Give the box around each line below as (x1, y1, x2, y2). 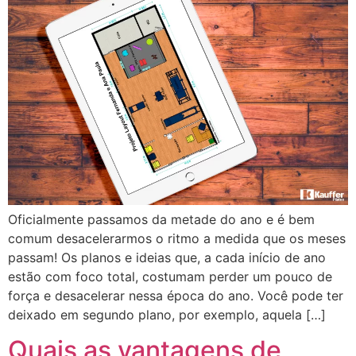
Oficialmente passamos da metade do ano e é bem (8, 211, 315, 227)
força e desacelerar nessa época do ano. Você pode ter (8, 287, 343, 304)
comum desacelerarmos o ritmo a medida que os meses (8, 230, 346, 246)
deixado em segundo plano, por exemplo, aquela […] (8, 306, 326, 323)
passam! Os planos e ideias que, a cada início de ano (8, 249, 326, 265)
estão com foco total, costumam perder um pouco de (8, 268, 332, 284)
